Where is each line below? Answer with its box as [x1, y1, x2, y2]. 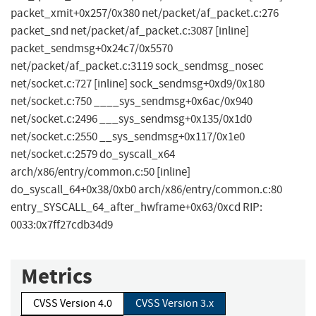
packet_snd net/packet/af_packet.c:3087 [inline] [11, 23, 249, 39]
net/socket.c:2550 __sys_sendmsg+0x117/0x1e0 [11, 129, 245, 145]
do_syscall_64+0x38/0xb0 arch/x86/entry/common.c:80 [11, 182, 282, 197]
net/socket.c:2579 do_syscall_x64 [11, 147, 175, 162]
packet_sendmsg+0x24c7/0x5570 [11, 41, 173, 56]
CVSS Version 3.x [135, 296, 214, 311]
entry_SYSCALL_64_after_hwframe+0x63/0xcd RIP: [11, 200, 262, 215]
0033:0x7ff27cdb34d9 [11, 217, 113, 233]
